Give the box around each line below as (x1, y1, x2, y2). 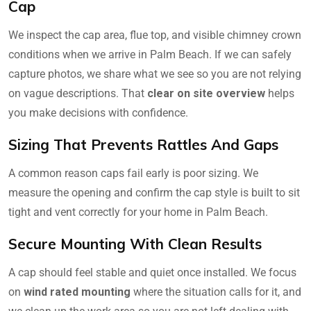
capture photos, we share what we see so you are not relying (8, 67, 301, 81)
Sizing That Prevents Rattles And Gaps (8, 135, 278, 153)
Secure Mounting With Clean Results (8, 234, 262, 253)
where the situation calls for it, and (131, 285, 301, 299)
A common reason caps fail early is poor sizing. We (8, 166, 258, 180)
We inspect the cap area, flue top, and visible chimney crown (8, 28, 301, 42)
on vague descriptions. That (8, 86, 147, 100)
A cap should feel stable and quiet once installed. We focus (8, 265, 296, 279)
